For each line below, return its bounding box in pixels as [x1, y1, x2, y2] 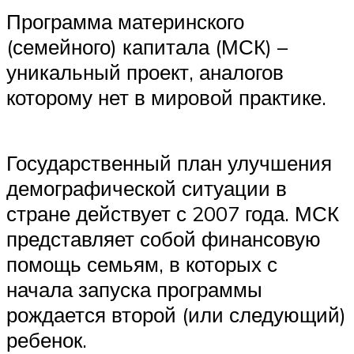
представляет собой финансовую [6, 226, 321, 252]
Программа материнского [6, 9, 244, 35]
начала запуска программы [6, 277, 262, 303]
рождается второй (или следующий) [6, 302, 346, 328]
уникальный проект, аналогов [6, 59, 284, 85]
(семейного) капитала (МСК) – [6, 34, 288, 60]
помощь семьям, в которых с [6, 251, 277, 277]
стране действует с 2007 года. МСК [6, 201, 339, 227]
